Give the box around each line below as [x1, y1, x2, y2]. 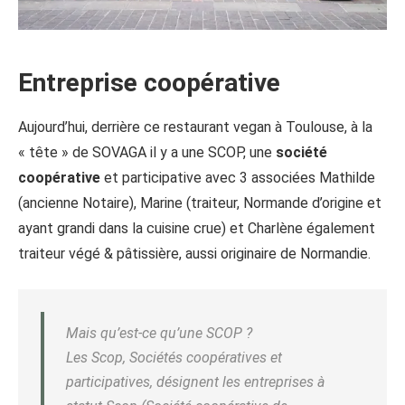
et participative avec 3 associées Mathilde [100, 169, 375, 187]
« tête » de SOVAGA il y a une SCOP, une [18, 144, 276, 162]
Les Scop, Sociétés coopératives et [66, 349, 282, 367]
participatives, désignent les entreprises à [66, 373, 325, 391]
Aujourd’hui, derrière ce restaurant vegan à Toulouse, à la [18, 118, 372, 137]
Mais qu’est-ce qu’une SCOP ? [66, 325, 252, 343]
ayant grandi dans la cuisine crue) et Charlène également [18, 220, 375, 238]
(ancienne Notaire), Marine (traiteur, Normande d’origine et [18, 194, 381, 212]
